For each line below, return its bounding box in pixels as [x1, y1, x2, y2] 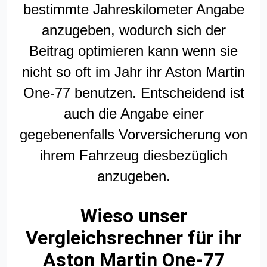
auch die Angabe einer [63, 105, 204, 122]
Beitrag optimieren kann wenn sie [29, 43, 238, 60]
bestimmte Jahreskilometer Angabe [23, 1, 244, 18]
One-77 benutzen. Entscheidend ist [23, 85, 244, 101]
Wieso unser [80, 204, 187, 228]
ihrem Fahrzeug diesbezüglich [39, 147, 228, 164]
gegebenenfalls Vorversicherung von [20, 126, 247, 143]
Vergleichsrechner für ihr [26, 226, 241, 250]
